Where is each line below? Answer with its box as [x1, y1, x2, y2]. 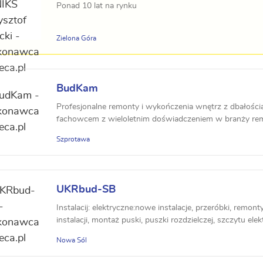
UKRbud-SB [56, 184, 116, 195]
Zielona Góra [56, 35, 96, 42]
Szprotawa [56, 136, 90, 143]
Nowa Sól [56, 237, 87, 244]
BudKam [56, 83, 98, 94]
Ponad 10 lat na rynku [56, 2, 137, 10]
